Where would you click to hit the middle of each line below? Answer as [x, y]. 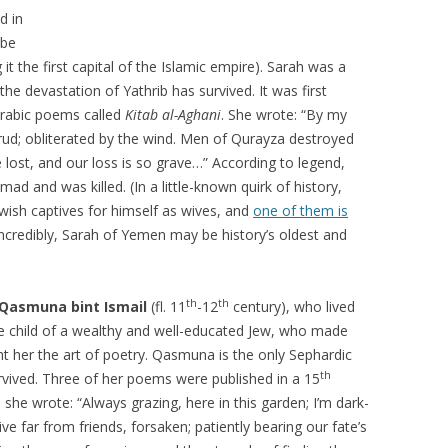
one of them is [300, 210]
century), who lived [292, 306]
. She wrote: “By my [284, 114]
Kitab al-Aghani [173, 114]
